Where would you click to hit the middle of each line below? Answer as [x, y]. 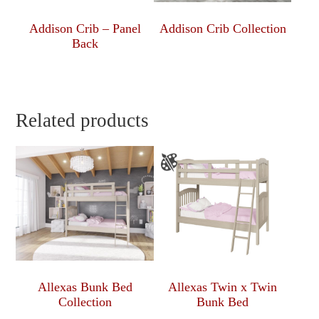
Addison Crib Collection [223, 29]
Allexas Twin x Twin [223, 287]
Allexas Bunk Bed [85, 287]
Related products [83, 121]
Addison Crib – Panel [85, 29]
